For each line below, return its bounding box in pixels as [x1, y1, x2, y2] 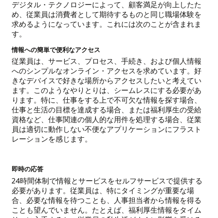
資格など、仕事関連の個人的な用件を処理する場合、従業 [12, 114, 201, 125]
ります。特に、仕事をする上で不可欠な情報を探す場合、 [12, 95, 201, 105]
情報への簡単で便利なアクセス [12, 45, 100, 54]
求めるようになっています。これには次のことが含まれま [12, 18, 201, 29]
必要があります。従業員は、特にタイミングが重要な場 [12, 185, 194, 195]
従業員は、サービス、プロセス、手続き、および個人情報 [12, 56, 201, 66]
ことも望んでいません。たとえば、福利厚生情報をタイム [12, 204, 201, 215]
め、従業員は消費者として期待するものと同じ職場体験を [12, 9, 201, 19]
